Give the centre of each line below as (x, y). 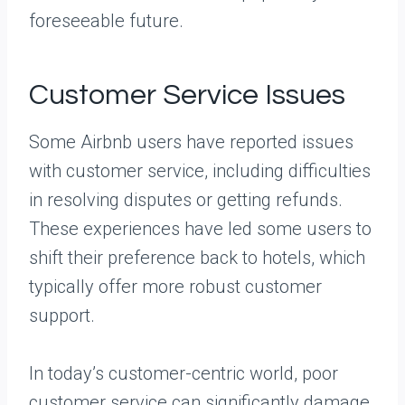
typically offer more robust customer (175, 287)
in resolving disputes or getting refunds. (186, 200)
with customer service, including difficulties (200, 171)
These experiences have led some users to (200, 229)
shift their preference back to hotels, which (197, 258)
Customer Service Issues (187, 96)
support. (62, 316)
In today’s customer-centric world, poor (184, 374)
